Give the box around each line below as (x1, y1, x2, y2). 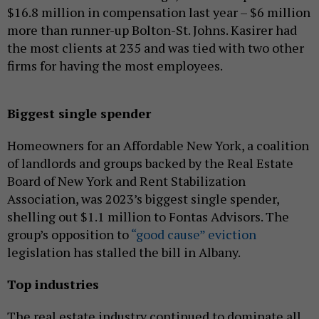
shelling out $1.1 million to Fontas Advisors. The (7, 207, 289, 225)
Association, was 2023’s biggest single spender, (7, 189, 279, 207)
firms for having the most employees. (7, 56, 223, 74)
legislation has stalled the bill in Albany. (7, 243, 241, 261)
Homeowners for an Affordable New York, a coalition (7, 136, 309, 154)
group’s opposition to (7, 225, 131, 243)
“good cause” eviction (131, 225, 256, 243)
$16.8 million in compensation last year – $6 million (7, 3, 310, 21)
